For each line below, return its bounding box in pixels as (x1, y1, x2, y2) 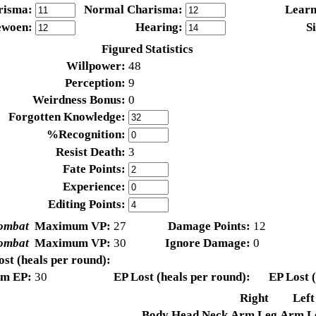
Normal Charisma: (84, 3, 183, 17)
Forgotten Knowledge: (8, 110, 126, 124)
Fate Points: (63, 162, 126, 176)
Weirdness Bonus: (32, 93, 126, 107)
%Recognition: (47, 128, 126, 142)
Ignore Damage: (165, 236, 251, 250)
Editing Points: (48, 197, 126, 212)
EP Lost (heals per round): (114, 270, 251, 284)
